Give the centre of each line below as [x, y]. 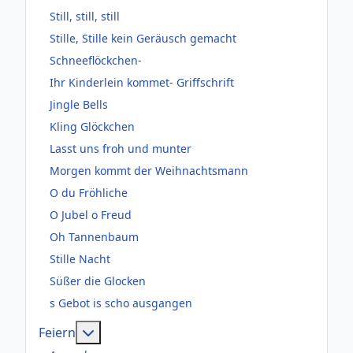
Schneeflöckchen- [96, 61]
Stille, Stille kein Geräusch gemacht [143, 39]
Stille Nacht [80, 259]
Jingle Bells [79, 105]
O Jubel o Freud [91, 215]
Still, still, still [85, 17]
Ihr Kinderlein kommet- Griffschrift [142, 83]
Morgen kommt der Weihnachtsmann [149, 171]
